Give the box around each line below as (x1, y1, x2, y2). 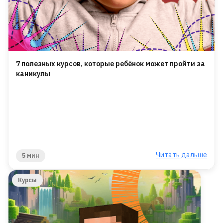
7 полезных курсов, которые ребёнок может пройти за (16, 59, 205, 69)
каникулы (16, 69, 50, 79)
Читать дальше (156, 150, 207, 160)
